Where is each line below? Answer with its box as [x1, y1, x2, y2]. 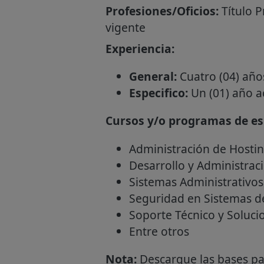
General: [128, 68, 177, 85]
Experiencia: [105, 41, 174, 57]
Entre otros [128, 223, 189, 239]
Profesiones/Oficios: [105, 3, 219, 19]
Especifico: [128, 85, 188, 101]
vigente [105, 19, 146, 36]
